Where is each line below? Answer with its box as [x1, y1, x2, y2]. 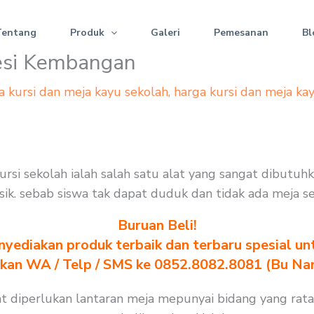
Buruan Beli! [117, 216, 197, 235]
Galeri [151, 26, 181, 39]
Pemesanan [214, 26, 269, 39]
